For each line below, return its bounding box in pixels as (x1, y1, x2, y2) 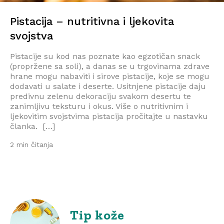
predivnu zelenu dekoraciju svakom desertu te (10, 91, 191, 101)
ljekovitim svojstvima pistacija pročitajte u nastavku (10, 111, 208, 121)
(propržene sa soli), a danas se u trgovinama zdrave (10, 61, 209, 71)
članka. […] (10, 121, 55, 131)
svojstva (10, 29, 53, 42)
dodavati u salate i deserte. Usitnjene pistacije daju (10, 81, 206, 91)
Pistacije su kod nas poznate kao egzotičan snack (10, 51, 200, 61)
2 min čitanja (10, 140, 53, 148)
